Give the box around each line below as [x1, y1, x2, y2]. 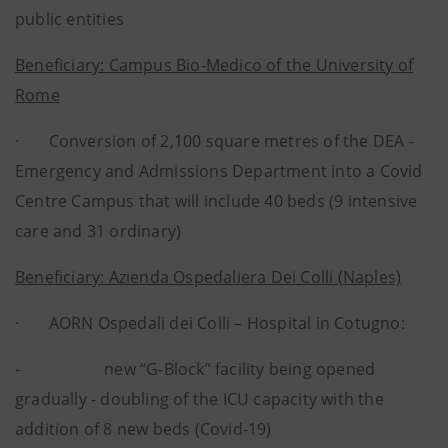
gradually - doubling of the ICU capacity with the [15, 388, 384, 410]
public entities [15, 8, 124, 30]
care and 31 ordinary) [15, 220, 182, 242]
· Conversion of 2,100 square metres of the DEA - [15, 130, 414, 152]
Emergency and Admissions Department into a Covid [15, 160, 423, 182]
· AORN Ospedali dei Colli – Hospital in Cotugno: [15, 312, 405, 334]
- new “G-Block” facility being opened [15, 358, 376, 380]
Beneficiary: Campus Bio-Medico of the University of [15, 54, 414, 76]
